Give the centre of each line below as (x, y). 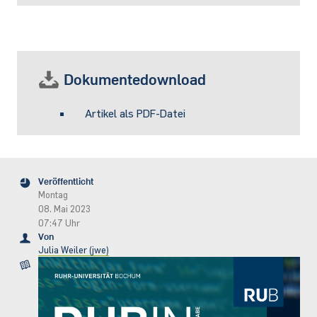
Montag (53, 195)
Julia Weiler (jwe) (73, 250)
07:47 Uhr (59, 223)
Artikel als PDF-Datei (135, 113)
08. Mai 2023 (64, 209)
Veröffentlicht (65, 181)
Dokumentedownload (134, 79)
